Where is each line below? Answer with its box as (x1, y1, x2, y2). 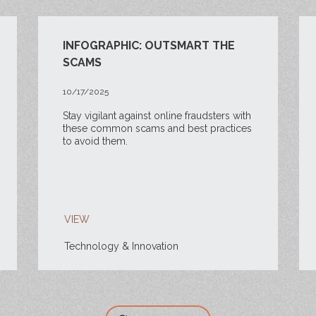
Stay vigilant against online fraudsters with (62, 110, 251, 121)
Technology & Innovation (63, 241, 178, 252)
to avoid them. (62, 135, 128, 147)
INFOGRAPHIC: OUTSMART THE (62, 39, 235, 52)
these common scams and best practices (62, 123, 252, 134)
